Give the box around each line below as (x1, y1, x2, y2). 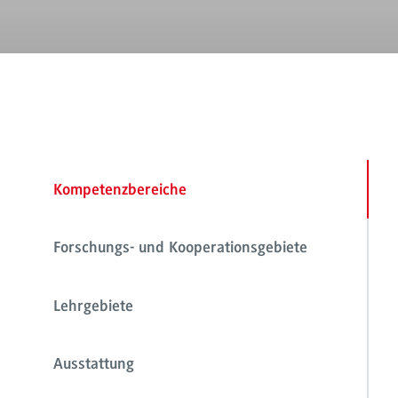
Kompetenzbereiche (53, 182, 187, 199)
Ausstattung (53, 357, 134, 374)
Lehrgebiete (53, 298, 133, 315)
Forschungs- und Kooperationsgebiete (53, 241, 307, 258)
